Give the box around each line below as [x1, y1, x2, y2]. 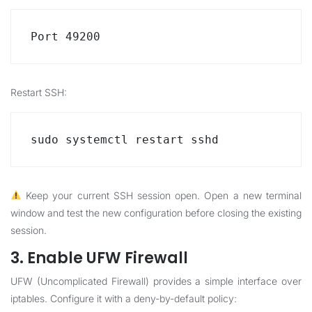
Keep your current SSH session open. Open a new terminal [21, 189, 302, 201]
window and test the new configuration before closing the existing [10, 207, 302, 219]
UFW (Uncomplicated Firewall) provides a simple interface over [10, 275, 302, 287]
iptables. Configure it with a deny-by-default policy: [10, 292, 237, 304]
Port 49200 [31, 30, 100, 43]
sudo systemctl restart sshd [31, 133, 219, 146]
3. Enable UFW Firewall [10, 247, 188, 269]
